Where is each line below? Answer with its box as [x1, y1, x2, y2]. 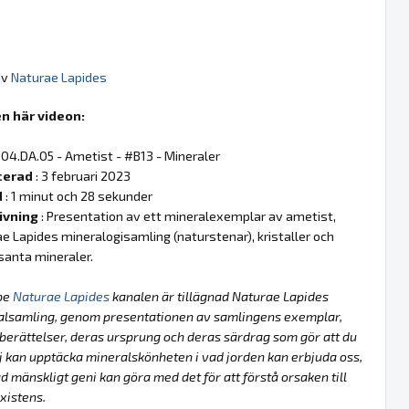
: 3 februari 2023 [33, 167, 131, 184]
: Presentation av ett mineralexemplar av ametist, [38, 207, 336, 224]
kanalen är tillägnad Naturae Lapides [110, 288, 329, 304]
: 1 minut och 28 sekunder [3, 187, 152, 204]
